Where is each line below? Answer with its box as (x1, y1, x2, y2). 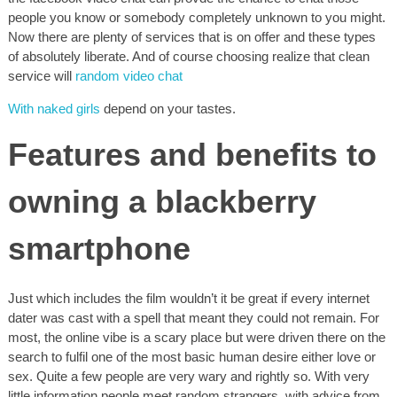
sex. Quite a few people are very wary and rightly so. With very (8, 369, 370, 385)
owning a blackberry (8, 184, 316, 221)
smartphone (8, 231, 191, 268)
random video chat (75, 68, 183, 84)
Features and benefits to (8, 137, 377, 174)
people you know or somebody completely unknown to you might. (8, 10, 385, 26)
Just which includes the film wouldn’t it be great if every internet (8, 291, 370, 307)
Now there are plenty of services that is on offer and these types (8, 29, 376, 45)
